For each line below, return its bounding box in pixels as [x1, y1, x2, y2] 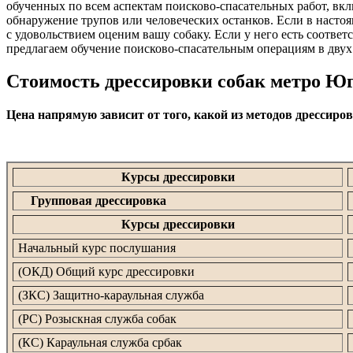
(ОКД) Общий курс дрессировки [15, 265, 195, 279]
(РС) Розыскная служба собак [15, 312, 176, 326]
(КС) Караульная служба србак [15, 336, 182, 350]
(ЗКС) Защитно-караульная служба [15, 288, 204, 303]
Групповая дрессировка [31, 194, 166, 208]
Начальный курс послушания [15, 241, 176, 255]
